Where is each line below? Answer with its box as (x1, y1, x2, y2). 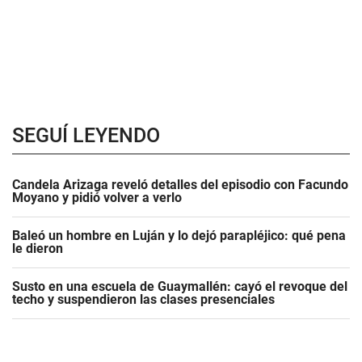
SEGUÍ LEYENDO (12, 124, 160, 147)
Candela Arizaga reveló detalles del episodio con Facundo (12, 177, 348, 192)
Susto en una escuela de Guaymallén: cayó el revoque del (12, 279, 347, 294)
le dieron (12, 241, 63, 256)
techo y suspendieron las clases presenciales (12, 292, 275, 307)
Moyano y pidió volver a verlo (12, 190, 182, 205)
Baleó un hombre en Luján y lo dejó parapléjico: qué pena (12, 228, 346, 243)
